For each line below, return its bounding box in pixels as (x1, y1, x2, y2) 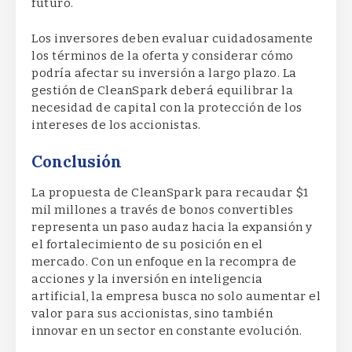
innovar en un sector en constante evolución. (31, 324, 302, 339)
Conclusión (31, 152, 122, 173)
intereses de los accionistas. (31, 117, 201, 132)
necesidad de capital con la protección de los (31, 100, 302, 115)
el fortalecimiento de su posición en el (31, 237, 263, 252)
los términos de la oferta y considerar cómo (31, 48, 294, 63)
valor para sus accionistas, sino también (31, 306, 273, 321)
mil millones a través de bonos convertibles (31, 203, 294, 218)
